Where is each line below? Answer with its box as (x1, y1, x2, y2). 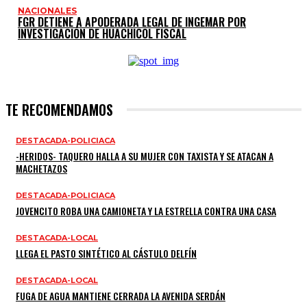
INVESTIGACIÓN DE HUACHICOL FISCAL (18, 25, 186, 42)
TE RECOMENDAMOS (5, 99, 113, 120)
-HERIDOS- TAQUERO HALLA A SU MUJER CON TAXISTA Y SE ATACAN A (16, 148, 273, 163)
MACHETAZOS (16, 160, 67, 175)
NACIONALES (18, 5, 77, 16)
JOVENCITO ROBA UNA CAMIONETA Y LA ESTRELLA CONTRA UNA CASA (16, 203, 276, 218)
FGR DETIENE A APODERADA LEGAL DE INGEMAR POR (18, 13, 246, 30)
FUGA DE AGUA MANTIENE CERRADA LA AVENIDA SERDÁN (16, 288, 225, 303)
